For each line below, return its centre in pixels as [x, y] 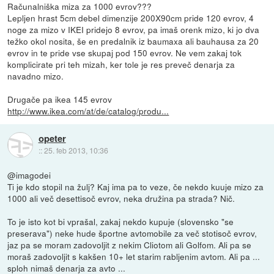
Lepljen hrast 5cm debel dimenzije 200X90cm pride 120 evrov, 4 [131, 17]
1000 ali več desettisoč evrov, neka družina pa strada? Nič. [121, 198]
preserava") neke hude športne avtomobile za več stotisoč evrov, [132, 233]
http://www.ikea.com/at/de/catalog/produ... [88, 110]
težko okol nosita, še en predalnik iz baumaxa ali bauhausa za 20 [133, 41]
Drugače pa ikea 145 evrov [60, 99]
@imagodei [29, 175]
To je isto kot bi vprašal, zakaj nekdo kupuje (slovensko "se [121, 221]
